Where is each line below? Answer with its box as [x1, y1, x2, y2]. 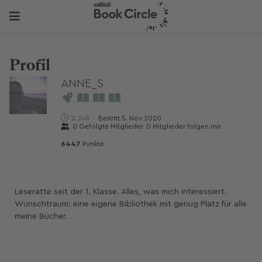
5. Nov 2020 [122, 115, 161, 122]
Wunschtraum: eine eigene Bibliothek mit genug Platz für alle [15, 200, 247, 208]
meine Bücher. [15, 212, 68, 220]
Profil [9, 54, 50, 76]
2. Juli [71, 115, 89, 122]
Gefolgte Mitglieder [79, 123, 143, 130]
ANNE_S [61, 78, 104, 89]
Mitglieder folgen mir [153, 123, 221, 130]
